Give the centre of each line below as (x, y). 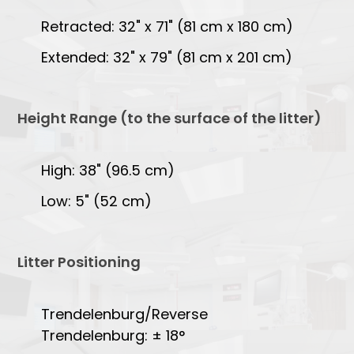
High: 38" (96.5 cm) (108, 170)
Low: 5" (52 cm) (97, 201)
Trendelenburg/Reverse (125, 314)
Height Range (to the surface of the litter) (170, 118)
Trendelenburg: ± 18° (113, 335)
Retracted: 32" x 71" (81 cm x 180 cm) (168, 26)
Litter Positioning (79, 262)
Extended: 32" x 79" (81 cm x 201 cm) (167, 57)
